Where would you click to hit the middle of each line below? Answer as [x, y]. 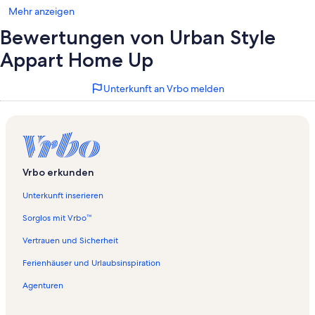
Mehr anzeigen [41, 12]
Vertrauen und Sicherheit [70, 241]
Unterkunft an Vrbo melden [164, 89]
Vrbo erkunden [58, 173]
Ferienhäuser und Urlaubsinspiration [91, 263]
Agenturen [43, 286]
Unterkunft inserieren [63, 196]
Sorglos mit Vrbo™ [57, 218]
